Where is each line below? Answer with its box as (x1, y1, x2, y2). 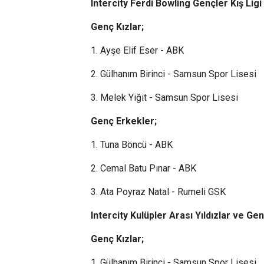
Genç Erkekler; (91, 115, 157, 127)
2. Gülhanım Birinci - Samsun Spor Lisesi (91, 68, 256, 80)
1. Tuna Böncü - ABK (91, 139, 173, 150)
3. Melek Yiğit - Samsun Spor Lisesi (91, 92, 238, 103)
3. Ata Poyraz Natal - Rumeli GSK (91, 186, 226, 197)
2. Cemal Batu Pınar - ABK (91, 163, 196, 174)
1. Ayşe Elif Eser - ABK (91, 45, 184, 56)
